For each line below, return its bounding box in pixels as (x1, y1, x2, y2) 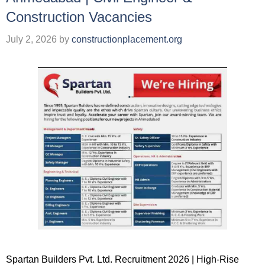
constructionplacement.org (72, 34, 182, 44)
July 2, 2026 (6, 34, 57, 44)
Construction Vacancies (6, 9, 152, 25)
